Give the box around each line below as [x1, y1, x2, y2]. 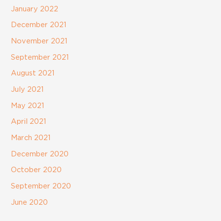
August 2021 [11, 70, 55, 77]
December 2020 [11, 150, 69, 158]
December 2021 [11, 21, 67, 29]
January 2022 [11, 5, 59, 13]
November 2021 [11, 37, 68, 45]
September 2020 [11, 182, 72, 190]
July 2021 [11, 86, 44, 94]
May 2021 [11, 102, 44, 110]
